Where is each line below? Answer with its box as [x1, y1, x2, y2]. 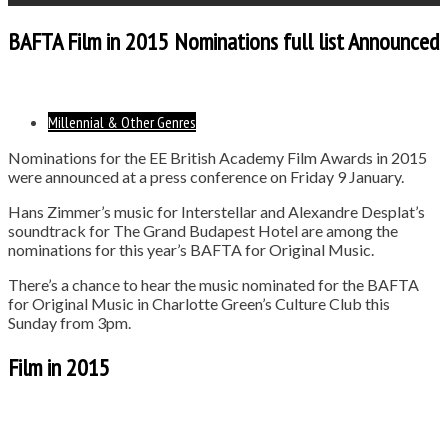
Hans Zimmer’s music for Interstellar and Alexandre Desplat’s [8, 201, 425, 221]
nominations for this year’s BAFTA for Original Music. [8, 239, 374, 259]
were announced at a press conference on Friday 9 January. [8, 166, 404, 186]
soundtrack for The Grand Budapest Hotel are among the [8, 220, 398, 240]
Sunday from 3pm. [8, 312, 131, 332]
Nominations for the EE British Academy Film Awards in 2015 [8, 147, 427, 167]
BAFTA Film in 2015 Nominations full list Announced [8, 25, 439, 57]
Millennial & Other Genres [48, 111, 196, 132]
